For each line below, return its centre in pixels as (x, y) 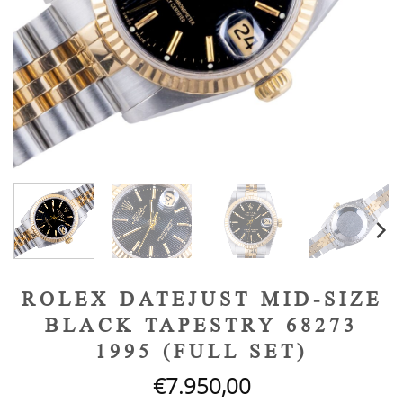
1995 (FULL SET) (201, 351)
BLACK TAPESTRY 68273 (201, 325)
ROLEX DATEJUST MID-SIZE (201, 299)
